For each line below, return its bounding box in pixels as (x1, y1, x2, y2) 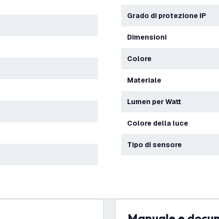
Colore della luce (132, 119, 188, 128)
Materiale (133, 76, 161, 85)
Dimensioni (132, 33, 167, 42)
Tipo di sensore (132, 140, 182, 149)
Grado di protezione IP (132, 11, 206, 20)
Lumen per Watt (131, 97, 181, 106)
